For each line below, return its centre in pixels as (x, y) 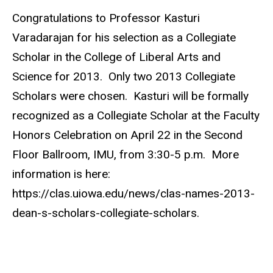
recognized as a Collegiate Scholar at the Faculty (136, 116)
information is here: (61, 174)
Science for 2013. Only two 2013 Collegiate (124, 77)
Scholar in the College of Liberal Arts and (116, 57)
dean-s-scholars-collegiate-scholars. (106, 213)
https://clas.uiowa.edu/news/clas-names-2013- (133, 194)
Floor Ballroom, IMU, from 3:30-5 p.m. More (126, 155)
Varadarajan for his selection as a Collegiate (124, 38)
